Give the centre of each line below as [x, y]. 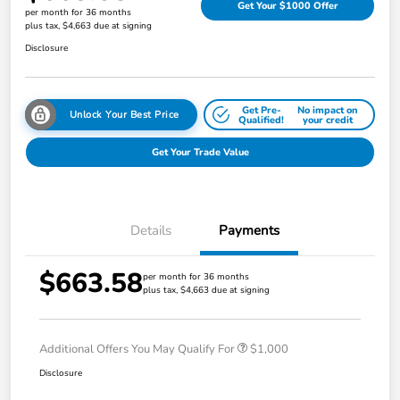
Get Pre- [261, 110]
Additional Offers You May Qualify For [137, 350]
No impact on [328, 110]
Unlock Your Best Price [124, 115]
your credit [328, 120]
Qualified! [262, 120]
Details [151, 231]
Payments [249, 231]
